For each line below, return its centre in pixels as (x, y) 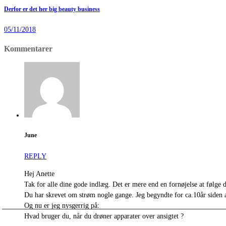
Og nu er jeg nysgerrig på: (62, 205)
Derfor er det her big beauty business (52, 9)
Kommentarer (28, 48)
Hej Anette (39, 174)
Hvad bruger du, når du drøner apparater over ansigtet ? (104, 216)
